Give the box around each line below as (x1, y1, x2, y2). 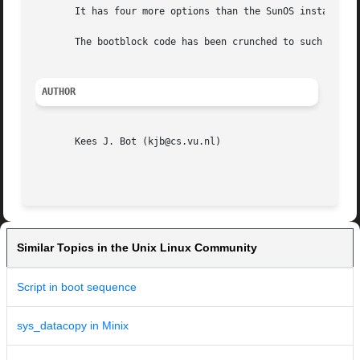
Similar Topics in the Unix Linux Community (17, 241, 257, 255)
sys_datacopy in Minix (17, 319, 129, 333)
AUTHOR (42, 86, 76, 98)
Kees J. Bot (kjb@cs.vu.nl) (35, 136, 222, 148)
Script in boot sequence (17, 280, 137, 294)
